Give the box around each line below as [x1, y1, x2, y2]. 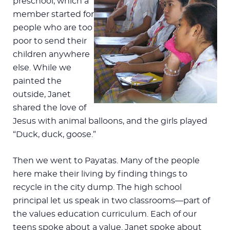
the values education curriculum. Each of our [13, 209, 197, 218]
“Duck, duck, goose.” [13, 130, 96, 139]
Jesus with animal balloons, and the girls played [13, 117, 207, 125]
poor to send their [13, 36, 87, 45]
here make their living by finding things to [13, 169, 187, 178]
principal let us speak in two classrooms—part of [13, 196, 210, 205]
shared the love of [13, 103, 86, 112]
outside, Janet [13, 90, 71, 99]
